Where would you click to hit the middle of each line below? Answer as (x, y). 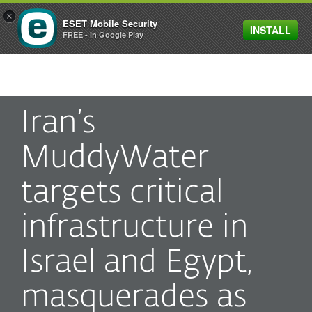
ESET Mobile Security (110, 23)
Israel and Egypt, (137, 263)
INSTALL (271, 30)
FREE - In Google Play (103, 34)
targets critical (122, 193)
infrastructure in (134, 228)
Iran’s (58, 124)
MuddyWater (115, 158)
